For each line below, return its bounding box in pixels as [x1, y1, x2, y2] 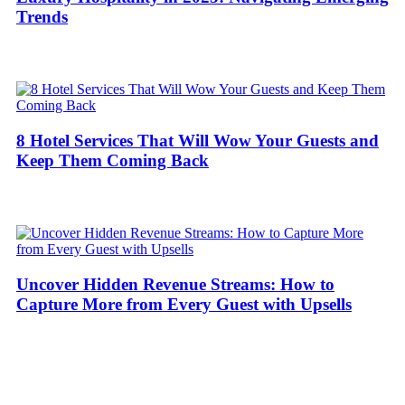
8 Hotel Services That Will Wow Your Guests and [16, 131, 379, 151]
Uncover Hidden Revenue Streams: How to [16, 274, 334, 294]
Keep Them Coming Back [16, 151, 209, 171]
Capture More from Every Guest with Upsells [16, 294, 352, 314]
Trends [16, 7, 68, 27]
